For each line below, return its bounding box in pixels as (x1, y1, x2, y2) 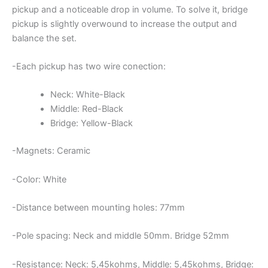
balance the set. (12, 32, 77, 44)
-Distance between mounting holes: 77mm (12, 202, 185, 213)
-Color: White (12, 173, 66, 185)
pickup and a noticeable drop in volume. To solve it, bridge (12, 4, 248, 15)
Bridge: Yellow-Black (50, 118, 133, 129)
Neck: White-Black (50, 89, 125, 100)
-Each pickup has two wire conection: (12, 60, 166, 72)
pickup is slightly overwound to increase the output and (12, 18, 237, 29)
